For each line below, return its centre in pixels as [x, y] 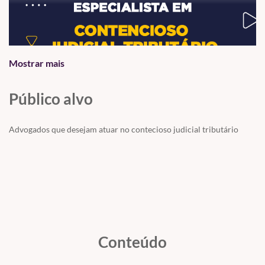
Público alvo [51, 99]
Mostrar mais [37, 63]
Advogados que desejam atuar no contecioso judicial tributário [124, 130]
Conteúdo [132, 242]
